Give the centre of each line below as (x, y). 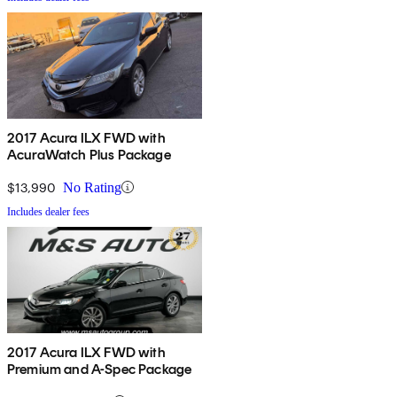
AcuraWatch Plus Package (89, 154)
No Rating (92, 187)
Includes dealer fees (48, 211)
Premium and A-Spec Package (100, 369)
